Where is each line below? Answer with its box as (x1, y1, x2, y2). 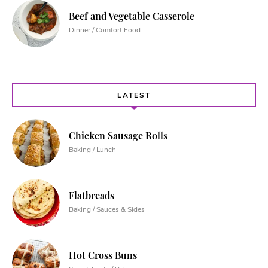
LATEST (117, 90, 151, 100)
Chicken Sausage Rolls (69, 129, 167, 142)
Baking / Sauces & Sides (69, 205, 145, 215)
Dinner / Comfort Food (69, 25, 141, 35)
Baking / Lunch (69, 145, 116, 155)
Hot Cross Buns (69, 249, 137, 262)
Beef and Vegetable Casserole (69, 10, 194, 23)
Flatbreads (69, 189, 114, 202)
